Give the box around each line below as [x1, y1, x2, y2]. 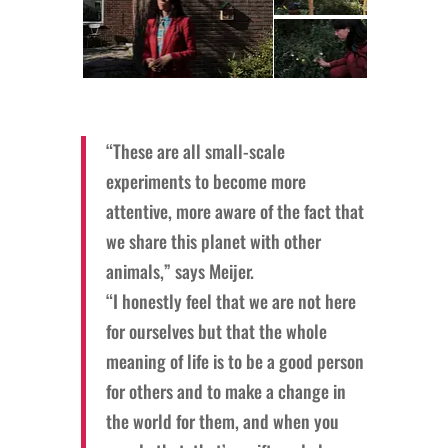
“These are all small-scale [105, 137, 285, 164]
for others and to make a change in [105, 377, 346, 404]
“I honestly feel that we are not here [105, 287, 356, 314]
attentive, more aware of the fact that [105, 197, 364, 224]
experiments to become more [105, 167, 306, 194]
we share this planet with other [105, 227, 321, 254]
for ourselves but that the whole [105, 317, 327, 344]
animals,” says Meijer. [105, 257, 254, 284]
